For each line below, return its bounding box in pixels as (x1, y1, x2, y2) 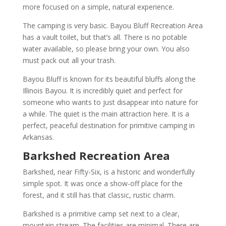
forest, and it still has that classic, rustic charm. (22, 190, 177, 200)
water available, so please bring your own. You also (22, 43, 190, 53)
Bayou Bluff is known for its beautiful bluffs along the (22, 74, 196, 84)
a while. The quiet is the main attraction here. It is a (22, 108, 189, 119)
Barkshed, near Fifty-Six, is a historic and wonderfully (22, 166, 195, 177)
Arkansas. (22, 132, 54, 142)
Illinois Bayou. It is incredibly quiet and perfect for (22, 85, 183, 95)
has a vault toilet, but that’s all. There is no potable (22, 32, 187, 42)
